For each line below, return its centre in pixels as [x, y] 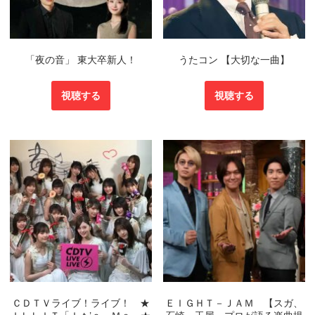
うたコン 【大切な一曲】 [234, 60]
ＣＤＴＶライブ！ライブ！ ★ [81, 303]
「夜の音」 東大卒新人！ [81, 60]
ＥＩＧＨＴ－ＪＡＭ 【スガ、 [234, 303]
